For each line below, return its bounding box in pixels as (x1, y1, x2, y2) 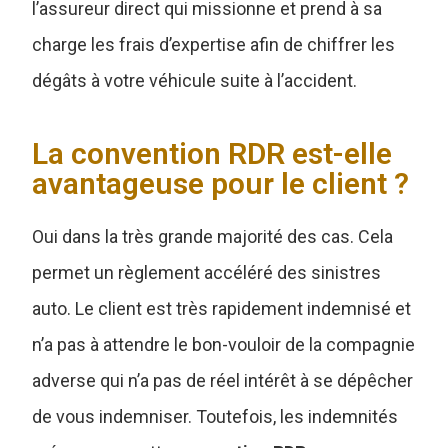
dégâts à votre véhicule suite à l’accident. (32, 69, 358, 91)
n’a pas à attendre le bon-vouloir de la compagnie (32, 333, 416, 355)
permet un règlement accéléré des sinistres (32, 261, 382, 283)
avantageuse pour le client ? (32, 165, 410, 201)
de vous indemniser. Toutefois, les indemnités (32, 405, 399, 427)
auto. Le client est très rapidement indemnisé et (32, 297, 412, 319)
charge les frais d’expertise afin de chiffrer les (32, 33, 396, 55)
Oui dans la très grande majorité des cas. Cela (32, 225, 394, 247)
